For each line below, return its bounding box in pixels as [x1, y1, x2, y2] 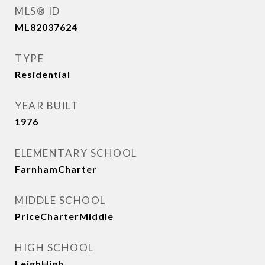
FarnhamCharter [15, 163, 97, 175]
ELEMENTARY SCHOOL [15, 147, 137, 160]
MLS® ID [15, 5, 60, 18]
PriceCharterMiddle [15, 211, 114, 222]
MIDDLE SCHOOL [15, 194, 106, 207]
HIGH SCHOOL [15, 241, 94, 254]
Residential [15, 69, 70, 80]
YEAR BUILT [15, 99, 79, 112]
